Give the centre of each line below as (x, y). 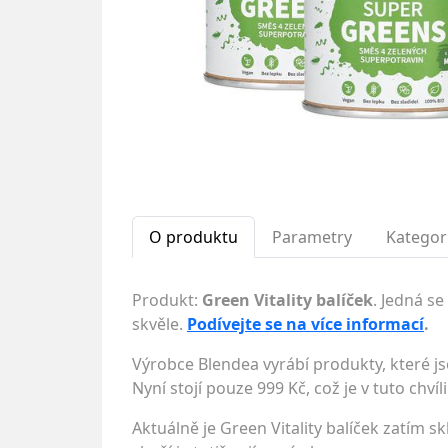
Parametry (312, 237)
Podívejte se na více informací (305, 324)
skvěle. (159, 324)
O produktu (193, 237)
